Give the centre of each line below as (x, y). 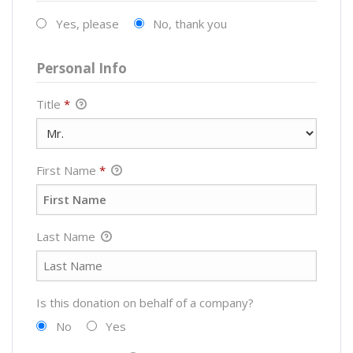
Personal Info (82, 68)
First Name (68, 170)
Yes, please (87, 23)
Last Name (67, 236)
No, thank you (190, 23)
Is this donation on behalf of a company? (145, 302)
